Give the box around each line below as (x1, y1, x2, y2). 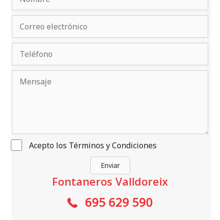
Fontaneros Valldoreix (52, 174, 168, 189)
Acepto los (29, 140, 69, 151)
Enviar (100, 161, 120, 170)
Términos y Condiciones (69, 140, 157, 151)
